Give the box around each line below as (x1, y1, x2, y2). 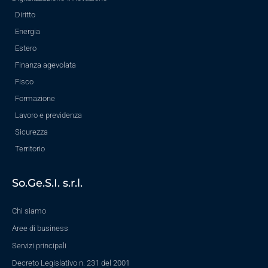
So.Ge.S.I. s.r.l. (12, 176, 83, 190)
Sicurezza (15, 127, 48, 137)
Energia (15, 27, 40, 36)
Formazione (15, 94, 55, 103)
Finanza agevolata (15, 60, 76, 70)
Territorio (15, 144, 45, 154)
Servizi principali (12, 241, 66, 251)
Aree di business (12, 224, 68, 233)
